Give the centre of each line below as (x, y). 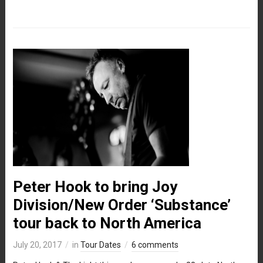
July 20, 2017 (37, 245)
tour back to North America (107, 223)
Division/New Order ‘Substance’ (122, 205)
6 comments (155, 245)
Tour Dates (100, 245)
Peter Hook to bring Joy (95, 186)
